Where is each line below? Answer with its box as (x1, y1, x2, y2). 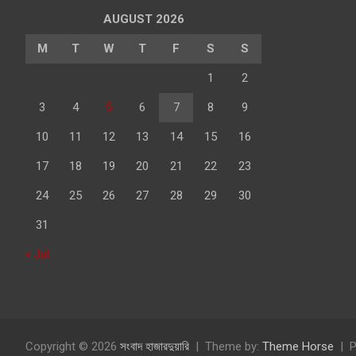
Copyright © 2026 (25, 339, 120, 354)
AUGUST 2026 (103, 12, 184, 27)
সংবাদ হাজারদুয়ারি (120, 339, 189, 354)
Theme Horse (262, 339, 334, 354)
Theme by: (205, 339, 262, 354)
